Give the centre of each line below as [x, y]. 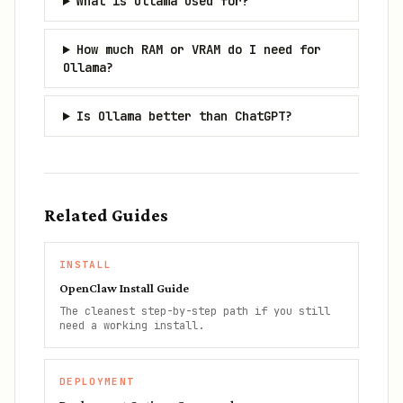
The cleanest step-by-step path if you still [195, 311]
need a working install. [132, 326]
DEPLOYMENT [97, 381]
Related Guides [106, 215]
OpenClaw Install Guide [124, 288]
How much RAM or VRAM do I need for [198, 49]
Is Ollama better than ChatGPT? [184, 116]
